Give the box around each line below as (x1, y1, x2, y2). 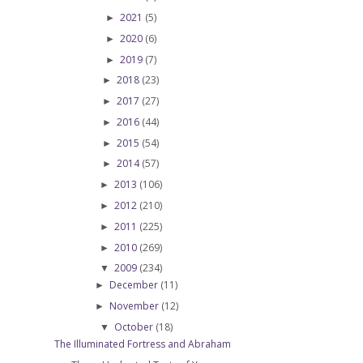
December (109, 278, 161, 293)
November (109, 299, 161, 314)
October (114, 320, 156, 335)
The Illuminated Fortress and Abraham (53, 337, 231, 352)
